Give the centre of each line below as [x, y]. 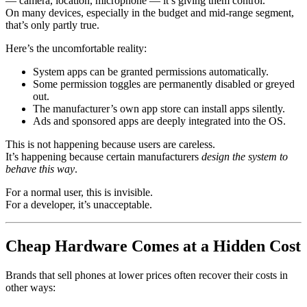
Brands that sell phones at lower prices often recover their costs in [147, 275]
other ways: [30, 288]
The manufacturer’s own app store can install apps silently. [159, 109]
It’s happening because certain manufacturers [103, 157]
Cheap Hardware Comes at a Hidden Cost [153, 246]
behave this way [40, 169]
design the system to [245, 157]
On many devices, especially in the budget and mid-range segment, [150, 13]
